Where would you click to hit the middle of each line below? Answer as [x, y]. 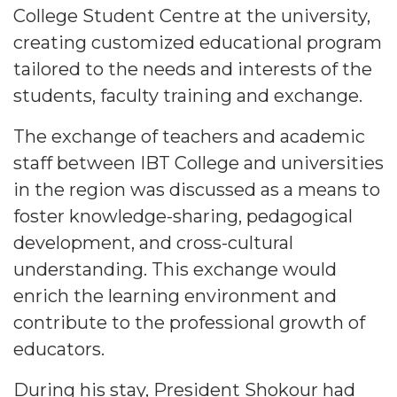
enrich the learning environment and [175, 296]
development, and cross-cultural [153, 243]
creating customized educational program [198, 43]
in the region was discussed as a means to [197, 190]
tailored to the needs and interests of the [193, 70]
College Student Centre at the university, [192, 16]
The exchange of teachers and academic [189, 137]
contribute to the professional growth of [189, 323]
